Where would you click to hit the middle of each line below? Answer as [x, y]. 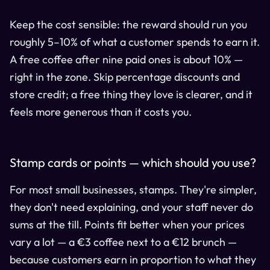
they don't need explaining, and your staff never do [131, 207]
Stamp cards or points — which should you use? [133, 162]
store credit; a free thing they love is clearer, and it [131, 94]
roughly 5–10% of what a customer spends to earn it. [135, 42]
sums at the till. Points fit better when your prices [127, 224]
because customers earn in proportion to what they [133, 259]
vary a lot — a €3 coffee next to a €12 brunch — [123, 242]
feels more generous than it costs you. [101, 111]
